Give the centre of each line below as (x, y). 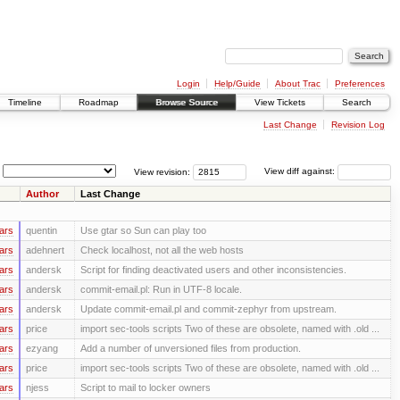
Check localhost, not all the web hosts (162, 250)
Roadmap (99, 103)
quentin (41, 230)
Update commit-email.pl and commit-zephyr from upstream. (208, 308)
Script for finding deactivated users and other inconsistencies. (213, 269)
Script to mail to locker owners (145, 387)
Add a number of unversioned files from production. (190, 348)
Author (42, 193)
